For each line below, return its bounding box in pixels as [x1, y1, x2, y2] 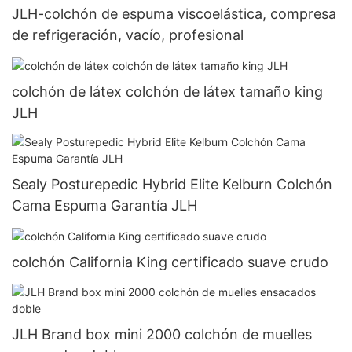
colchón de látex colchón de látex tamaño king [12, 82, 323, 100]
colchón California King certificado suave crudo [12, 254, 328, 271]
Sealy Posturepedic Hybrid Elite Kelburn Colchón [12, 176, 332, 193]
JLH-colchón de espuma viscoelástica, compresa [12, 5, 336, 22]
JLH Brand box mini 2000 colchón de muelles [12, 325, 312, 343]
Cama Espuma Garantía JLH [12, 197, 197, 214]
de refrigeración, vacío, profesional [12, 26, 244, 43]
